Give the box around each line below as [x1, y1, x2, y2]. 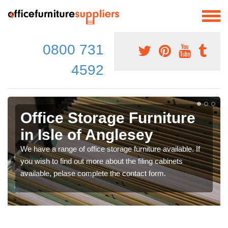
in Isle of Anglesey [20, 126, 153, 143]
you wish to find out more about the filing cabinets [20, 156, 183, 165]
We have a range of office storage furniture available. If [20, 144, 200, 153]
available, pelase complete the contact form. [20, 168, 166, 178]
